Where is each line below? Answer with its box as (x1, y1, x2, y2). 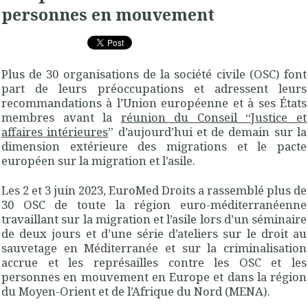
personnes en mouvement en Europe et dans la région (1, 268, 307, 285)
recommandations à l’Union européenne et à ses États (1, 94, 307, 111)
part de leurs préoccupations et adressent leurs (1, 80, 307, 96)
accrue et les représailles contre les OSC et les (1, 254, 307, 270)
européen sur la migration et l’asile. (1, 152, 195, 168)
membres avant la (1, 109, 121, 125)
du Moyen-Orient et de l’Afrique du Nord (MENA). (1, 283, 270, 299)
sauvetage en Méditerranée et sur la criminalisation (1, 239, 307, 256)
